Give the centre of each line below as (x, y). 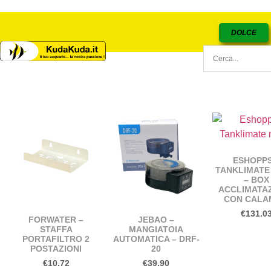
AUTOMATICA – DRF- (156, 239)
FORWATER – (56, 219)
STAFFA (56, 229)
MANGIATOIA (156, 229)
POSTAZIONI (56, 248)
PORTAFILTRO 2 (56, 239)
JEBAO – (156, 219)
